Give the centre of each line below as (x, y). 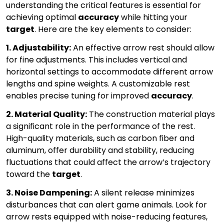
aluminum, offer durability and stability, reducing (100, 150)
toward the (29, 174)
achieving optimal (42, 17)
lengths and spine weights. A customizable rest (98, 84)
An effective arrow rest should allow (143, 48)
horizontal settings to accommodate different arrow (109, 72)
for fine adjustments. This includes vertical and (96, 60)
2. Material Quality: (46, 114)
